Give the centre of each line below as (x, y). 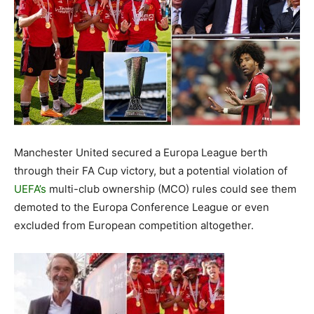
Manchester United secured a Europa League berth (141, 153)
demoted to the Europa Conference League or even (142, 207)
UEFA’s (30, 189)
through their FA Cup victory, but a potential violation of (151, 171)
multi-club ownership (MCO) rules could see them (171, 189)
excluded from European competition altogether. (134, 226)
